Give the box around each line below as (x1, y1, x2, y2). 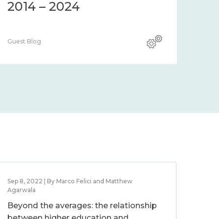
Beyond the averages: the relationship (7, 201, 157, 210)
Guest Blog (7, 38, 41, 45)
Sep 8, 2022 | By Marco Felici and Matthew (7, 177, 133, 185)
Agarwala (7, 186, 36, 194)
